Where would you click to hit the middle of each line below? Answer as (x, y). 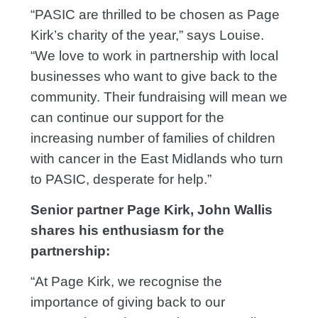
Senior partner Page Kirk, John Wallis (151, 210)
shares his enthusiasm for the (127, 231)
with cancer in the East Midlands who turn (157, 159)
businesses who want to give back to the (154, 77)
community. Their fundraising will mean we (159, 97)
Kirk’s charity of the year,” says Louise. (147, 35)
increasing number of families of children (153, 138)
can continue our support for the (127, 118)
